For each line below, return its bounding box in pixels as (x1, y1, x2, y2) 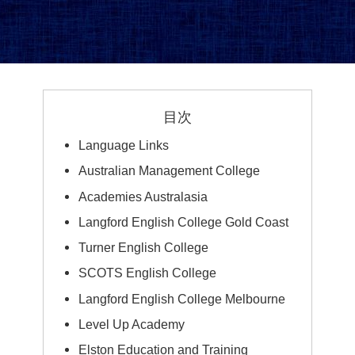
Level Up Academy (78, 316, 185, 331)
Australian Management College (78, 163, 261, 178)
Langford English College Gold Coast (78, 214, 289, 229)
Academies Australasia (78, 189, 208, 204)
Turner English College (78, 240, 209, 255)
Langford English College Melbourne (78, 291, 286, 306)
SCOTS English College (78, 265, 217, 281)
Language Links (78, 138, 170, 153)
